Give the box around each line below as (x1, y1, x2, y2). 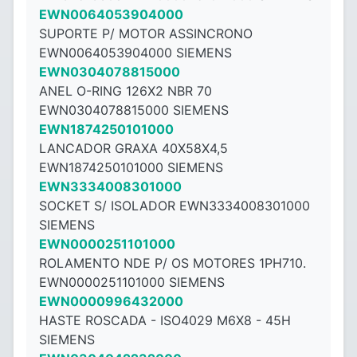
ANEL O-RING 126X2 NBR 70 (39, 83, 212, 99)
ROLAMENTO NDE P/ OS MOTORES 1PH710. (39, 255, 306, 271)
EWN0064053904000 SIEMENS (39, 45, 232, 61)
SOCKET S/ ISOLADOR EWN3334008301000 (39, 198, 310, 214)
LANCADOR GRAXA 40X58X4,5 (39, 140, 228, 156)
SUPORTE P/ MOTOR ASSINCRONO (39, 25, 253, 41)
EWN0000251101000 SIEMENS (39, 274, 225, 290)
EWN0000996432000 (39, 293, 183, 309)
